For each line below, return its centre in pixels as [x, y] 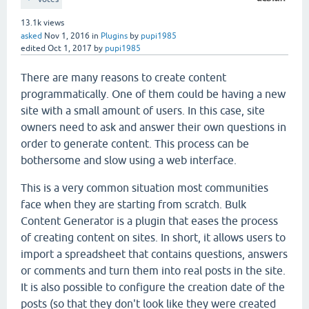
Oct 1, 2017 [70, 48]
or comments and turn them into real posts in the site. [153, 270]
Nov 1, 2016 [67, 36]
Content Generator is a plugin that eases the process [149, 221]
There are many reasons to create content [123, 77]
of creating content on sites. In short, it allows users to [153, 237]
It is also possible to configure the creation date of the [153, 287]
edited [33, 48]
